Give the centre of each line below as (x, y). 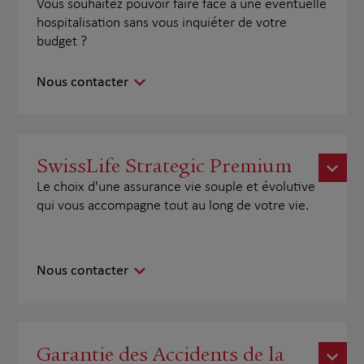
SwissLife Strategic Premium (165, 166)
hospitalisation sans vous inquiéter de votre (162, 23)
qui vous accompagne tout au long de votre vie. (173, 206)
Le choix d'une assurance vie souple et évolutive (176, 187)
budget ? (62, 42)
